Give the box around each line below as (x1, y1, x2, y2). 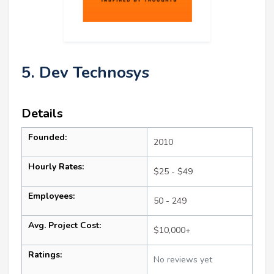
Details (21, 105, 63, 122)
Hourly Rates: (28, 161, 84, 173)
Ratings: (28, 249, 62, 261)
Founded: (28, 131, 67, 144)
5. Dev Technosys (21, 62, 149, 84)
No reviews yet (154, 254, 212, 266)
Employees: (28, 190, 75, 202)
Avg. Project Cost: (28, 220, 101, 232)
